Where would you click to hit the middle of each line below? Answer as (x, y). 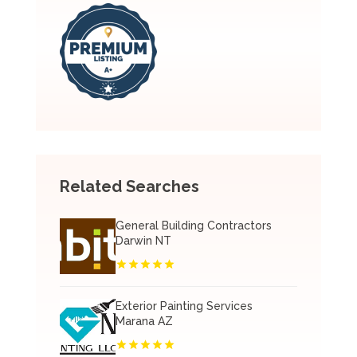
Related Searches (129, 186)
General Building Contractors (193, 226)
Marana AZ (144, 321)
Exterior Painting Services (184, 306)
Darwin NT (143, 241)
